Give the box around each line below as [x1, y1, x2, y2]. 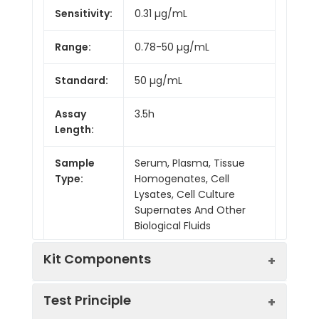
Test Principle [43, 291, 131, 309]
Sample [55, 155, 95, 170]
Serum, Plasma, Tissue [135, 155, 245, 170]
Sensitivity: [55, 6, 113, 21]
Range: [55, 39, 91, 54]
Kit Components [43, 249, 151, 268]
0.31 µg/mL [135, 6, 187, 21]
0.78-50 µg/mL [135, 39, 209, 54]
